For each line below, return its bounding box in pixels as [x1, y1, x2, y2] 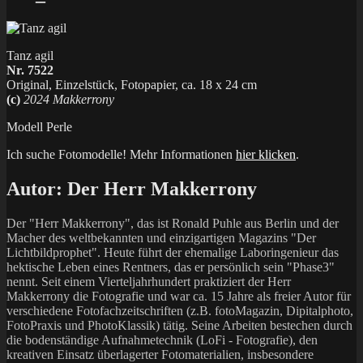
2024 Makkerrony [23, 92, 114, 106]
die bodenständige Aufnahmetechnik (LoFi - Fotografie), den [6, 332, 318, 347]
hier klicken [236, 147, 296, 161]
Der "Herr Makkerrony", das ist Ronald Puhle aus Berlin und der [6, 216, 339, 230]
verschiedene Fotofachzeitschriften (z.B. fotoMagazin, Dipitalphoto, [6, 303, 353, 318]
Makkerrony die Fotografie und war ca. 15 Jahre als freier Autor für [6, 288, 351, 303]
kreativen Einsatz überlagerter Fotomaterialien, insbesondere [6, 347, 314, 361]
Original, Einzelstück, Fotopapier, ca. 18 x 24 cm [6, 77, 257, 92]
